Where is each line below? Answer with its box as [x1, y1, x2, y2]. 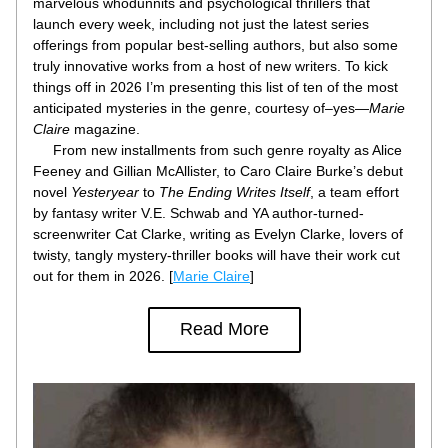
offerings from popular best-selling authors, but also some [33, 37, 398, 53]
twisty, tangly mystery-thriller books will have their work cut [33, 247, 400, 263]
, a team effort [310, 184, 399, 200]
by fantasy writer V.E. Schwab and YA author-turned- [33, 205, 364, 221]
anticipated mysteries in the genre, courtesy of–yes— [33, 100, 369, 116]
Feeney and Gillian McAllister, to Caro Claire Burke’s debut [33, 163, 403, 179]
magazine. [70, 121, 140, 137]
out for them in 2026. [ [33, 268, 173, 284]
